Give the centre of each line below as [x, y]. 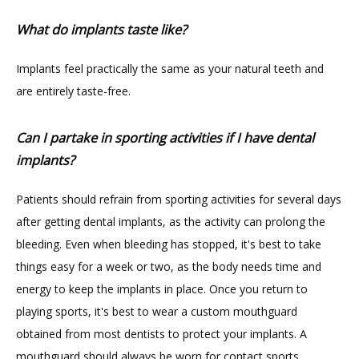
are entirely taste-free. [73, 91]
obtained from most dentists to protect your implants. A [161, 334]
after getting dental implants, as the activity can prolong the [171, 222]
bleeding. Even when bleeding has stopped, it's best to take [169, 244]
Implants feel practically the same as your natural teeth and [170, 69]
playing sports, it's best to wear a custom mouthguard [157, 311]
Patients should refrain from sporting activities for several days [179, 199]
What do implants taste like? [101, 30]
